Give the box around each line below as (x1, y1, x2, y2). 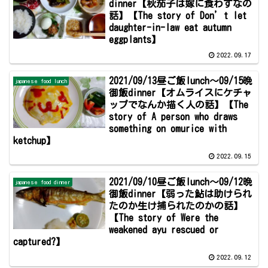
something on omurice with (109, 123, 227, 133)
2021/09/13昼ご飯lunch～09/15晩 (109, 75, 253, 86)
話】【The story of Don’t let (109, 10, 247, 20)
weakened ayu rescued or (109, 225, 220, 235)
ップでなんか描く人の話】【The (109, 99, 249, 109)
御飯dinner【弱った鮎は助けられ (109, 189, 252, 199)
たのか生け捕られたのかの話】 (109, 201, 243, 211)
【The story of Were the (109, 213, 219, 223)
